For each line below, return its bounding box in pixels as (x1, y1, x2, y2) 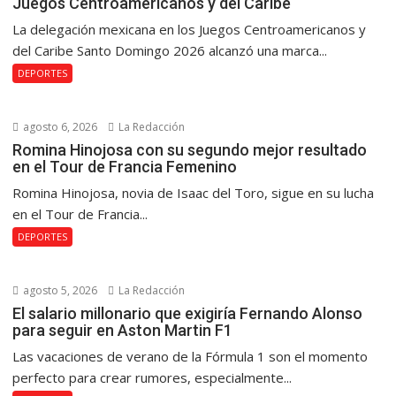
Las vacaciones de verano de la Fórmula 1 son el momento (12, 347, 369, 365)
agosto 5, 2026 (20, 283, 98, 298)
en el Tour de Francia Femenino (12, 157, 238, 176)
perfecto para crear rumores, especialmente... (12, 369, 293, 386)
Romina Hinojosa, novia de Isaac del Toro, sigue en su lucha (12, 184, 375, 202)
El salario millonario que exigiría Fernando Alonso (12, 304, 363, 323)
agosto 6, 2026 (20, 119, 98, 134)
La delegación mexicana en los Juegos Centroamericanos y (12, 20, 367, 38)
